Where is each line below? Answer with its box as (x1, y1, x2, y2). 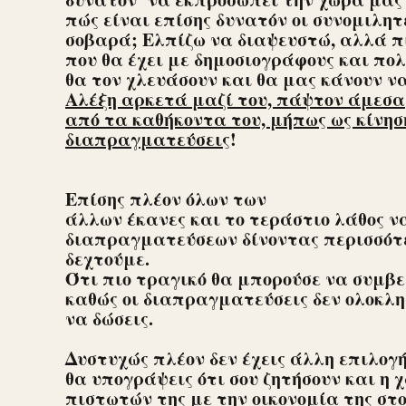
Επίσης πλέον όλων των (65, 186, 266, 213)
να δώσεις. (65, 305, 153, 333)
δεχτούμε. (65, 246, 160, 273)
